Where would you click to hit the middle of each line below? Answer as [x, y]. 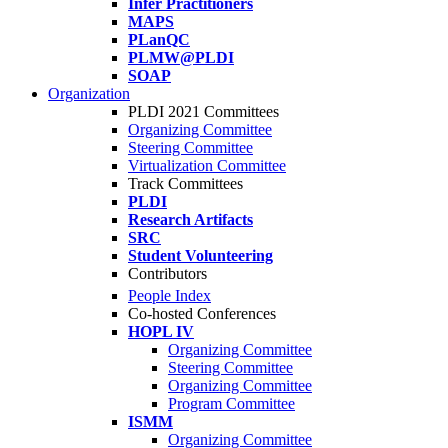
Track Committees [185, 183]
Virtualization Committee [207, 165]
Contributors [167, 273]
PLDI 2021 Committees [203, 111]
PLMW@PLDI [181, 57]
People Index [169, 296]
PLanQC [159, 39]
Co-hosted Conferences [202, 314]
